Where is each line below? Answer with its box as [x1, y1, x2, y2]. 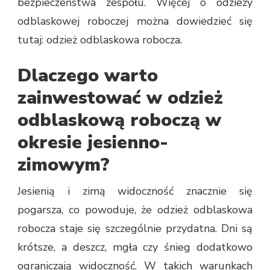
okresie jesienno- [17, 130, 168, 155]
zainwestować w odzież [17, 85, 223, 110]
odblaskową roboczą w [17, 107, 221, 133]
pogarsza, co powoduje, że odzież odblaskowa [17, 202, 253, 217]
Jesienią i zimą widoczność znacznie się [17, 183, 253, 198]
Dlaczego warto [17, 63, 158, 88]
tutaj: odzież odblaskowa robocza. [17, 32, 182, 47]
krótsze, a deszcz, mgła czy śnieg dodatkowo [17, 239, 253, 254]
